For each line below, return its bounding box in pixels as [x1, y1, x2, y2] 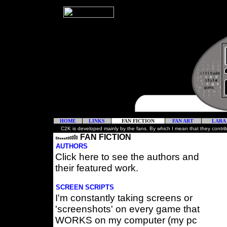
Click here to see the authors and [55, 152, 199, 162]
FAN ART [171, 118, 195, 124]
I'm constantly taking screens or [55, 193, 193, 203]
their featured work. [55, 163, 138, 173]
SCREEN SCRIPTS [55, 183, 114, 191]
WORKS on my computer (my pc [55, 215, 197, 225]
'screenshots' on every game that [55, 204, 200, 214]
